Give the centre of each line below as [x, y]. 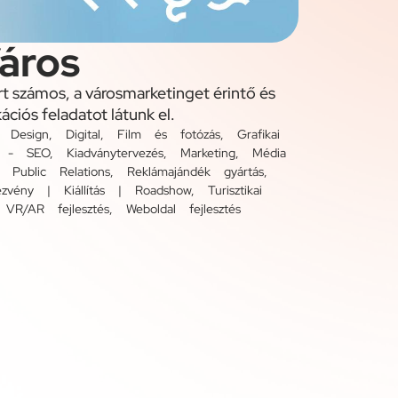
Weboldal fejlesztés [183, 209]
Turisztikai [235, 191]
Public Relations [61, 172]
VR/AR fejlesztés [58, 209]
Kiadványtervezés [115, 153]
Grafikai [259, 135]
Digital [83, 135]
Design [30, 135]
